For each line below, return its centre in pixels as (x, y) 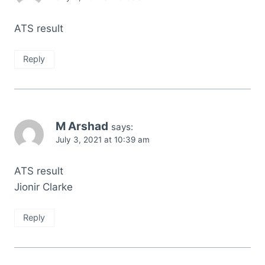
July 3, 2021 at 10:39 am (103, 139)
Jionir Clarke (43, 187)
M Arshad (82, 126)
